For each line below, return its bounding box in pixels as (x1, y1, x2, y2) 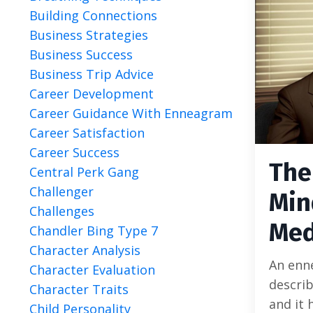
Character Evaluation (29, 261, 155, 278)
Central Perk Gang (29, 163, 139, 180)
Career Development (29, 85, 154, 102)
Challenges (29, 203, 94, 219)
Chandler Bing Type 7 (29, 222, 158, 239)
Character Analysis (29, 242, 140, 259)
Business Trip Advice (29, 66, 154, 82)
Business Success (29, 46, 133, 63)
